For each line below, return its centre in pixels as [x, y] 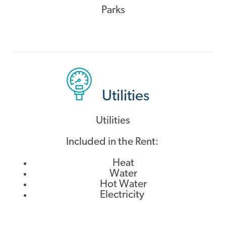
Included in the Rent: [113, 142]
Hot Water [123, 185]
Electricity [123, 195]
